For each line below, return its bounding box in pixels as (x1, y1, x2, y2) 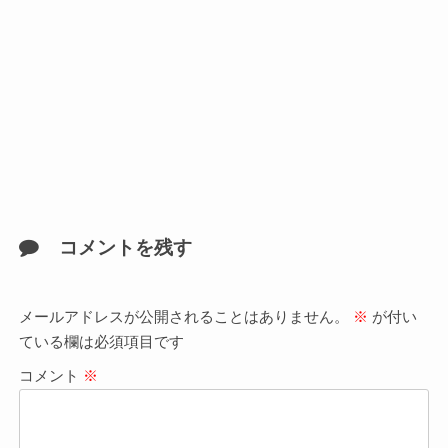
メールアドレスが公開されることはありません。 (18, 308, 349, 325)
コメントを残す (58, 236, 192, 258)
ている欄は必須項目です (18, 333, 184, 350)
